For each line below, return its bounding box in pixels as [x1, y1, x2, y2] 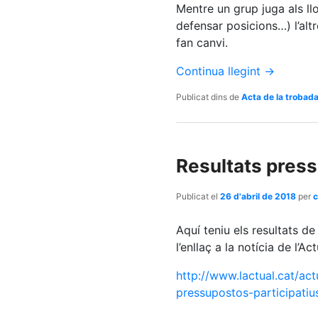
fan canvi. [176, 35, 228, 50]
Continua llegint [176, 63, 264, 78]
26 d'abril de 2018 [220, 191, 296, 202]
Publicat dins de [176, 91, 239, 102]
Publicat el [176, 191, 220, 202]
